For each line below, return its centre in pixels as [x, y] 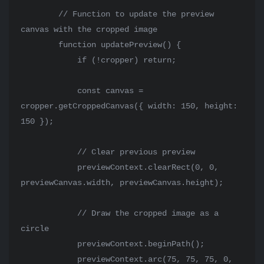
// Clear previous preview [49, 152]
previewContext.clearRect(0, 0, [49, 167]
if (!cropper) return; [49, 60]
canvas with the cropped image [89, 29]
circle [35, 229]
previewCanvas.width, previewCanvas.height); [122, 183]
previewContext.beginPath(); [49, 244]
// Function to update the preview [39, 14]
